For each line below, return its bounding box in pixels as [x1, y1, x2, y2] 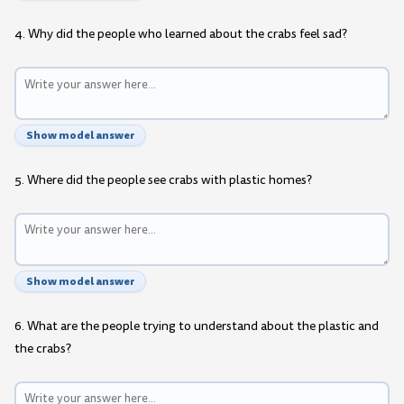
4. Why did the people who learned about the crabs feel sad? [14, 24, 347, 42]
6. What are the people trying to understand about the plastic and [14, 317, 379, 335]
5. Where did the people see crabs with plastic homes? [14, 170, 312, 188]
